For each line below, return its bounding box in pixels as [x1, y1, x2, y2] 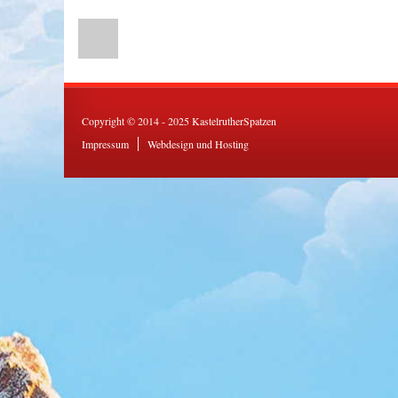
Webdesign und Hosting [147, 137, 249, 152]
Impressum [82, 137, 129, 152]
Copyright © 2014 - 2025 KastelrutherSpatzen [82, 114, 276, 129]
